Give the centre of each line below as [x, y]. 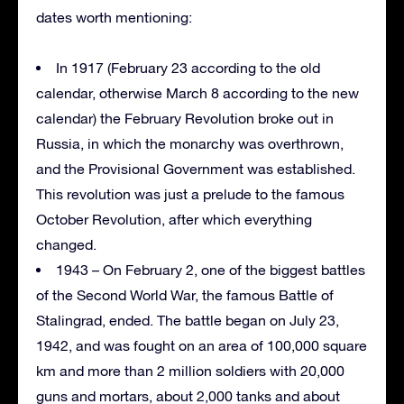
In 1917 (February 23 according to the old [188, 68]
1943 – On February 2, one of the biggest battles [211, 270]
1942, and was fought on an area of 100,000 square [202, 346]
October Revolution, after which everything [174, 220]
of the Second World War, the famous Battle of [185, 295]
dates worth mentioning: [114, 18]
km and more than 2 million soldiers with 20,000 [190, 371]
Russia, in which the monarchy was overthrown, [190, 144]
